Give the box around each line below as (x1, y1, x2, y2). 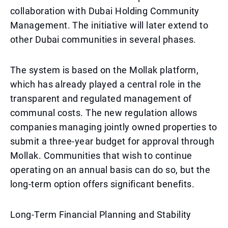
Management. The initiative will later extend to (10, 20, 209, 31)
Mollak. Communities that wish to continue (10, 150, 192, 161)
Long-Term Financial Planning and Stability (10, 209, 191, 220)
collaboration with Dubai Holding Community (10, 6, 199, 16)
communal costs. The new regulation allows (10, 107, 197, 118)
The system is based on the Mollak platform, (10, 65, 199, 75)
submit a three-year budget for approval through (10, 136, 215, 147)
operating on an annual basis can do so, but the (10, 164, 211, 175)
